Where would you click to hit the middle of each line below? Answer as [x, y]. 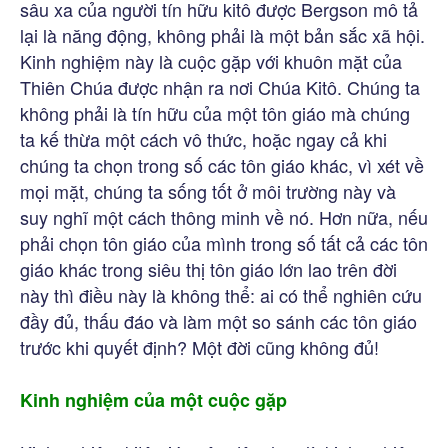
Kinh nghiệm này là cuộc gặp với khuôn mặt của [211, 60]
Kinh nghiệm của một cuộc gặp [153, 399]
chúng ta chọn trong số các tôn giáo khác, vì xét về [222, 164]
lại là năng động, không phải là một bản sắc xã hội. [222, 34]
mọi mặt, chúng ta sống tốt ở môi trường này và [208, 190]
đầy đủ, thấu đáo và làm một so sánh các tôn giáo [218, 320]
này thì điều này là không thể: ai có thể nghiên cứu [221, 294]
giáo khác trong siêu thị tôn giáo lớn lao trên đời [208, 268]
